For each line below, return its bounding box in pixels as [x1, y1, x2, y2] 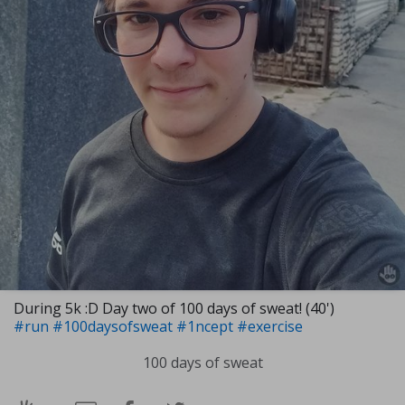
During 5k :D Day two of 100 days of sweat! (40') [14, 297, 334, 318]
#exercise [237, 316, 303, 336]
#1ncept [176, 316, 237, 336]
